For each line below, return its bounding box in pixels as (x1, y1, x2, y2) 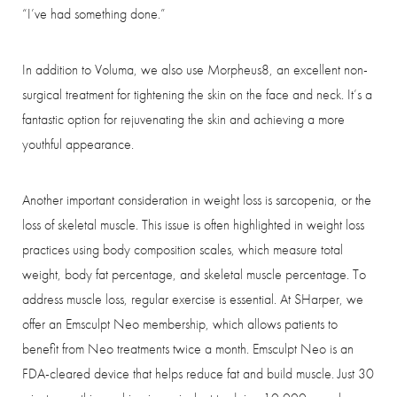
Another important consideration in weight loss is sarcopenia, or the (22, 190, 371, 209)
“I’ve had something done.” (22, 4, 166, 23)
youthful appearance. (22, 134, 134, 153)
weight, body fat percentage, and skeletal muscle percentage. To (22, 264, 366, 284)
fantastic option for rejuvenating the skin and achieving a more (22, 109, 345, 128)
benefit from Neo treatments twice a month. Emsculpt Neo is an (22, 339, 354, 358)
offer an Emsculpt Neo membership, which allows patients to (22, 314, 338, 333)
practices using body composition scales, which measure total (22, 239, 343, 259)
